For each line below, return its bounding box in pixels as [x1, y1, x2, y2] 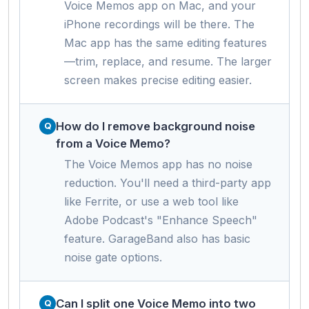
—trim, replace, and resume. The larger [64, 54, 272, 68]
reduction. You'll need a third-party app [64, 175, 271, 190]
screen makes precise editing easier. [64, 72, 252, 87]
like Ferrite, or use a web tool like [64, 194, 239, 208]
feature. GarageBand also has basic [64, 231, 250, 246]
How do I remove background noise [56, 119, 255, 133]
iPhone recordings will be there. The [64, 17, 255, 31]
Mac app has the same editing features [64, 35, 267, 50]
